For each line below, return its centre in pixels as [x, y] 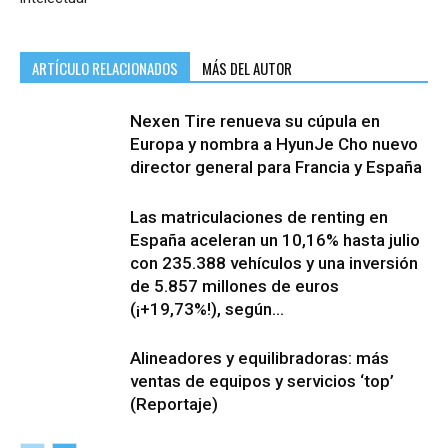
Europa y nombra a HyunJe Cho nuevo [274, 144]
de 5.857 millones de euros [234, 286]
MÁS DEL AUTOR [247, 68]
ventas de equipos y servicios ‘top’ [262, 381]
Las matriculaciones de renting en [259, 217]
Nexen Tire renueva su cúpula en [255, 121]
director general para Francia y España [276, 167]
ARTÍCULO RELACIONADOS [105, 68]
